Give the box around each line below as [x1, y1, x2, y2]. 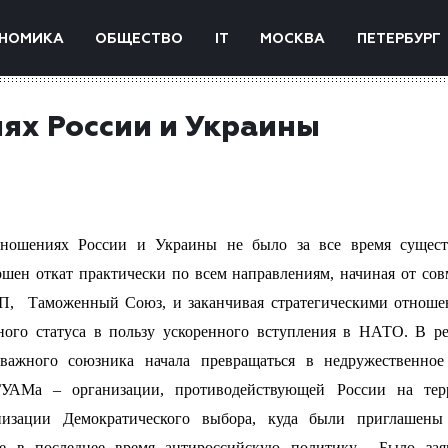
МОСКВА [260, 32, 326, 46]
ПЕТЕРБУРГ [356, 32, 441, 46]
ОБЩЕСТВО [95, 32, 184, 46]
